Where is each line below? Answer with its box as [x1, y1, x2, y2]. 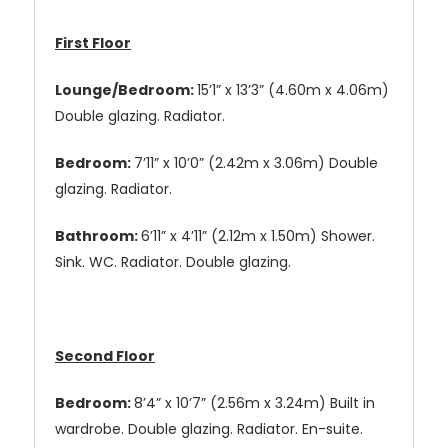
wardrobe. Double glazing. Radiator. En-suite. [55, 419, 363, 440]
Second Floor [55, 346, 155, 367]
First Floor [55, 33, 131, 54]
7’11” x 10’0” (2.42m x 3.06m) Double [134, 153, 378, 174]
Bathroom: [55, 226, 141, 247]
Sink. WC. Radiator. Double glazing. [55, 252, 291, 273]
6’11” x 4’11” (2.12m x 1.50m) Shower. [141, 226, 375, 247]
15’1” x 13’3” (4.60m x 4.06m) [197, 80, 389, 101]
